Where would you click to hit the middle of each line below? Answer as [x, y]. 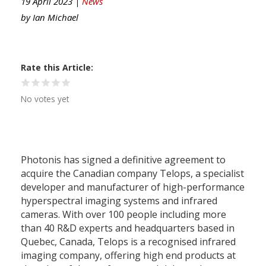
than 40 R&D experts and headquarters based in [128, 228]
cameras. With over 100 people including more [123, 214]
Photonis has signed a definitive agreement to [123, 159]
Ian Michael [56, 17]
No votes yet [45, 99]
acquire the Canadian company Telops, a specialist [132, 173]
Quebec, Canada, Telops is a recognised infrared [128, 241]
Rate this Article [56, 67]
